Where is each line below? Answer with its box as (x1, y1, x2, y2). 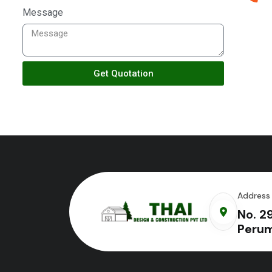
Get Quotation (93, 67, 154, 79)
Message (22, 7, 63, 19)
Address (237, 190, 270, 202)
